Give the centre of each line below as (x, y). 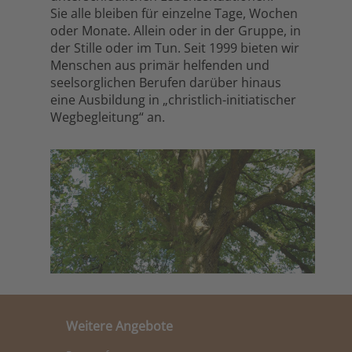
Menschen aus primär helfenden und (160, 65)
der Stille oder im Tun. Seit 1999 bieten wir (175, 48)
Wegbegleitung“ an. (108, 117)
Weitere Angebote (119, 326)
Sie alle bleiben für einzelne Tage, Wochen (174, 13)
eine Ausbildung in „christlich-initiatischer (173, 100)
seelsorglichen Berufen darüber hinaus (166, 82)
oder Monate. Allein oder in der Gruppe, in (176, 31)
